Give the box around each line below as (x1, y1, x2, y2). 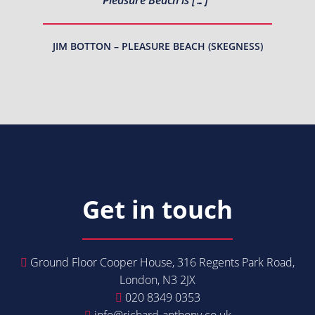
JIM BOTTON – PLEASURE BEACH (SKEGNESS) (52, 39, 263, 53)
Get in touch (82, 192, 233, 226)
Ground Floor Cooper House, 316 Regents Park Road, (27, 254, 295, 270)
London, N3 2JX (120, 271, 195, 288)
